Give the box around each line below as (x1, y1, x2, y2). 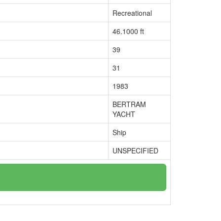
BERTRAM (112, 99, 146, 109)
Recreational (112, 8, 152, 18)
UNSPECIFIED (112, 146, 158, 155)
